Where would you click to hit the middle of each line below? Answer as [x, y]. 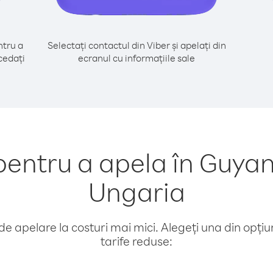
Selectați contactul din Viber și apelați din [136, 45]
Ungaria [136, 191]
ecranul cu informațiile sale [136, 58]
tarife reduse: [136, 241]
